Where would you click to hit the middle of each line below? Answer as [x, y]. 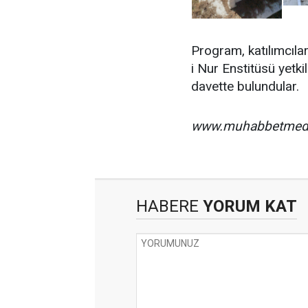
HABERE [167, 206]
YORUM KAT [248, 206]
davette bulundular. [245, 86]
